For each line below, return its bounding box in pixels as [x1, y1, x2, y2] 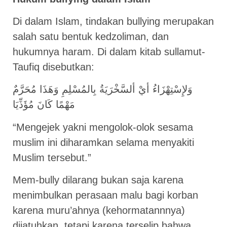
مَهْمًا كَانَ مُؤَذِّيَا [13, 99, 75, 110]
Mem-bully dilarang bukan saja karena [13, 174, 183, 186]
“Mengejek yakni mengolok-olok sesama [13, 121, 193, 133]
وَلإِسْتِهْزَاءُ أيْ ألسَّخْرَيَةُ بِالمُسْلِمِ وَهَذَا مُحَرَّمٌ [13, 84, 193, 95]
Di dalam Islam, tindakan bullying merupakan [13, 15, 214, 27]
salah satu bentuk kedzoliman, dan [13, 30, 169, 42]
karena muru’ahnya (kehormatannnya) [13, 205, 185, 216]
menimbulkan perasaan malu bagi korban [13, 190, 198, 201]
